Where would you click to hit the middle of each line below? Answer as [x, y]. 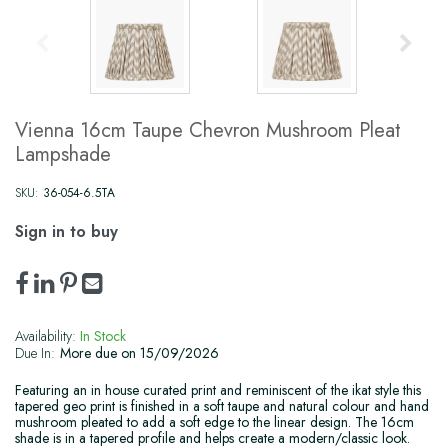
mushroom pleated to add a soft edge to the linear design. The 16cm [214, 422]
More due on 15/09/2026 [139, 353]
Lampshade [63, 155]
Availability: [45, 336]
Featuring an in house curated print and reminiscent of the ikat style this [218, 390]
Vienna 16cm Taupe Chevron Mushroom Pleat [208, 131]
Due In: [35, 353]
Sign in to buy [66, 232]
